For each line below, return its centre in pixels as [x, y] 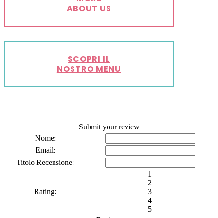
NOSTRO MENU [89, 69]
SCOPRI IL [89, 59]
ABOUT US [89, 9]
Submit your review [109, 127]
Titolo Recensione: [45, 163]
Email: [45, 150]
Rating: [45, 192]
